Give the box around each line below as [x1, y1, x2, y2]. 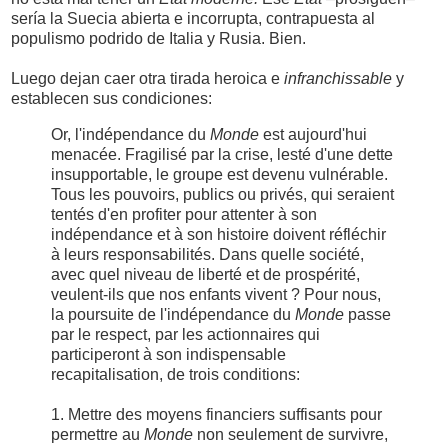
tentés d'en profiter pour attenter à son [51, 205, 317, 223]
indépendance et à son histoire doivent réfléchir [51, 225, 386, 243]
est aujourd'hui [259, 125, 367, 143]
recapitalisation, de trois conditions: [51, 365, 300, 383]
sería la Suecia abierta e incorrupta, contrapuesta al [11, 9, 375, 27]
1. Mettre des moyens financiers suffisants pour [51, 405, 382, 423]
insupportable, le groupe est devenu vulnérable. [51, 165, 388, 183]
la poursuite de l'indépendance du [51, 305, 295, 323]
